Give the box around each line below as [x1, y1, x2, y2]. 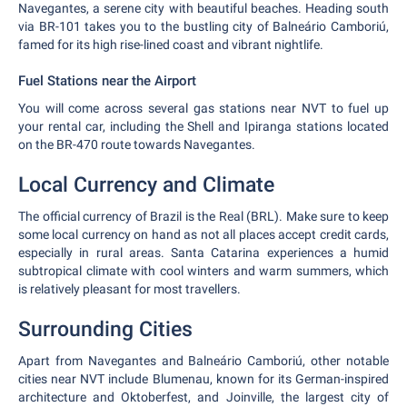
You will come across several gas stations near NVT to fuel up [18, 101, 389, 115]
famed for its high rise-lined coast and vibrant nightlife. [18, 37, 323, 52]
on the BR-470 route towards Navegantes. [18, 137, 255, 152]
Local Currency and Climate [18, 173, 274, 197]
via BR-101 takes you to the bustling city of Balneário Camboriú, [18, 19, 389, 34]
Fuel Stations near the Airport [18, 73, 196, 89]
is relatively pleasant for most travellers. [18, 282, 241, 296]
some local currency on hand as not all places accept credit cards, [18, 227, 389, 242]
